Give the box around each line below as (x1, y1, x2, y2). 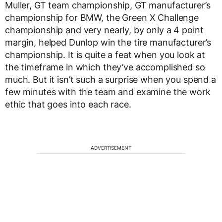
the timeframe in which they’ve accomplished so (5, 61, 205, 72)
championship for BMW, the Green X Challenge (5, 12, 199, 23)
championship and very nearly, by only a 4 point (5, 24, 204, 35)
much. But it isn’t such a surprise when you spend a (5, 74, 216, 85)
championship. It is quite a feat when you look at (5, 49, 206, 60)
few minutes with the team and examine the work (5, 86, 211, 97)
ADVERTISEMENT (91, 144, 131, 151)
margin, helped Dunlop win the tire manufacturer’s (5, 37, 212, 48)
